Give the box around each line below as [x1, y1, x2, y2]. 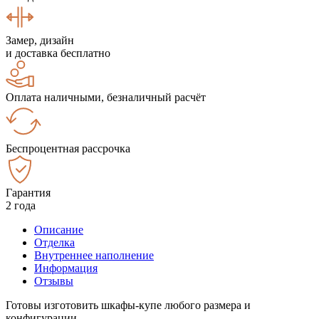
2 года [6, 199, 36, 211]
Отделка [34, 236, 75, 249]
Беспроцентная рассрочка [6, 142, 130, 155]
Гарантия [6, 186, 51, 199]
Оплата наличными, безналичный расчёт [6, 90, 206, 103]
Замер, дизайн [6, 33, 74, 46]
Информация [34, 261, 98, 274]
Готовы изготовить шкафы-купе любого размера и [6, 298, 251, 311]
